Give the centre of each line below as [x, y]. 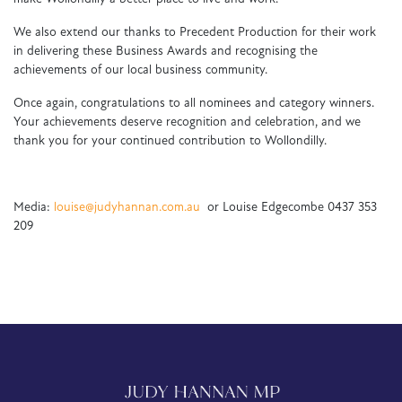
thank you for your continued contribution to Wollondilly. [170, 142]
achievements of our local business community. [140, 71]
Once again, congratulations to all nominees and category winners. [194, 104]
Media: [34, 208]
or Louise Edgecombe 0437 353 [288, 208]
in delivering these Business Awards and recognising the [166, 52]
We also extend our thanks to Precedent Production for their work [195, 33]
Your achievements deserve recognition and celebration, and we [187, 123]
